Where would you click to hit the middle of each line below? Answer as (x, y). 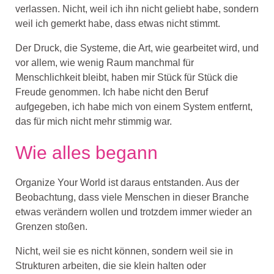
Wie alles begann (87, 153)
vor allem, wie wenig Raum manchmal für (105, 63)
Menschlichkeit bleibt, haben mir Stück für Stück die (127, 78)
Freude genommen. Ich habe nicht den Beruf (112, 92)
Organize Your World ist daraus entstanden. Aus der (127, 183)
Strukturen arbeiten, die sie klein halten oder (111, 266)
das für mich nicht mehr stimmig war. (94, 122)
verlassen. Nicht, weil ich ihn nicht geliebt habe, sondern (137, 9)
